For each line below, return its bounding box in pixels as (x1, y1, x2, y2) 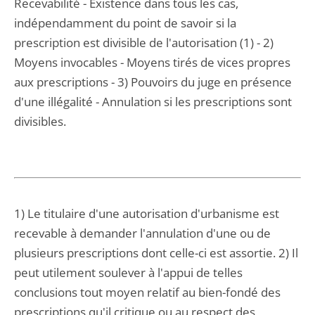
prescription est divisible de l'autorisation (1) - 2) (14, 34, 274, 51)
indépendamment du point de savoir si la (14, 15, 236, 31)
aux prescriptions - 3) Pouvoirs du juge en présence (14, 74, 292, 90)
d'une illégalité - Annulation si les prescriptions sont (14, 94, 292, 110)
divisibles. (14, 113, 66, 129)
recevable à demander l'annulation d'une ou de (14, 225, 271, 241)
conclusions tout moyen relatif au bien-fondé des (14, 284, 281, 300)
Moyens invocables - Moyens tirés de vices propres (14, 54, 290, 70)
